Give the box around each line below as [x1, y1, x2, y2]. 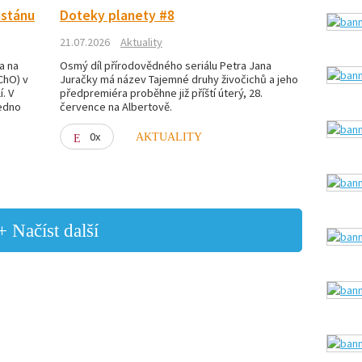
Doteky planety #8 [59, 6, 175, 24]
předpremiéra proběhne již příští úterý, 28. [59, 85, 263, 100]
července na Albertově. [59, 99, 172, 114]
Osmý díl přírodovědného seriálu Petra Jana [59, 57, 271, 73]
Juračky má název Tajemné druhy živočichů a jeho [59, 71, 298, 86]
